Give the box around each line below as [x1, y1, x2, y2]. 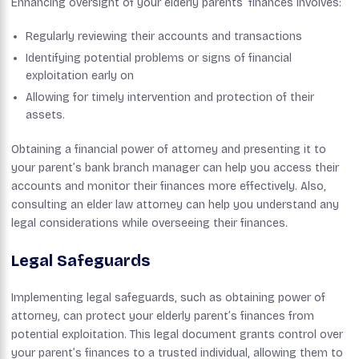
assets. [26, 108, 65, 123]
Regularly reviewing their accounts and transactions [26, 30, 302, 44]
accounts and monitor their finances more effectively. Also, [11, 179, 326, 194]
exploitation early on [26, 69, 134, 83]
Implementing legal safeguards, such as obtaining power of [11, 291, 325, 305]
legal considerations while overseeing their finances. [11, 216, 288, 231]
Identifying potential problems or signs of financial [26, 51, 292, 66]
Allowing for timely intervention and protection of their [26, 91, 314, 105]
